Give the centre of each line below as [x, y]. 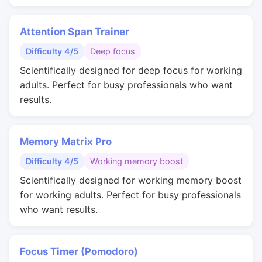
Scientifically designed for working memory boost [131, 180]
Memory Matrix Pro [66, 142]
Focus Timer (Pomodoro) [79, 251]
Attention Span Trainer [75, 32]
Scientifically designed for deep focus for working [131, 70]
